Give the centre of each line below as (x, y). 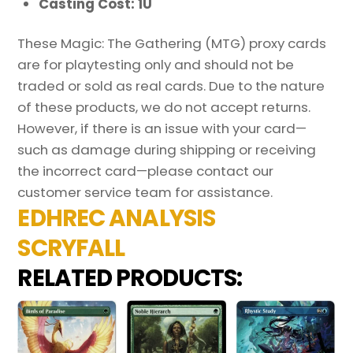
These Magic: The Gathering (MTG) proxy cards (172, 44)
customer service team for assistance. (149, 193)
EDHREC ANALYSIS (117, 218)
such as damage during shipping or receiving (167, 150)
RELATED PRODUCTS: (130, 278)
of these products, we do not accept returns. (164, 108)
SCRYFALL (71, 248)
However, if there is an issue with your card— (162, 129)
